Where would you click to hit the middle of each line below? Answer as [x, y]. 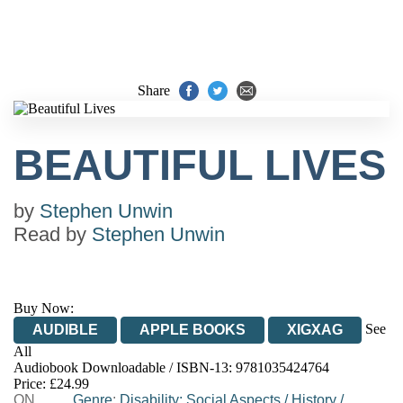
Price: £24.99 [51, 384]
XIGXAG [315, 330]
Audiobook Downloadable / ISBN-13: [125, 367]
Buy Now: [44, 308]
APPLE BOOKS [193, 330]
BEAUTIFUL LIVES [200, 165]
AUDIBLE [65, 330]
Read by [53, 234]
